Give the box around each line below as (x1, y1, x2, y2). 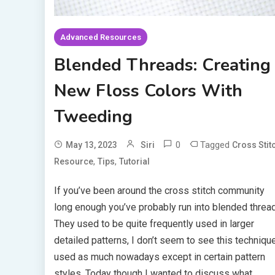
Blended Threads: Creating (53, 53, 271, 77)
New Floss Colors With (53, 79, 242, 103)
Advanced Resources (60, 32, 141, 42)
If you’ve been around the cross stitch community (53, 184, 265, 196)
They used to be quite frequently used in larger (53, 217, 254, 230)
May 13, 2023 (65, 139, 117, 150)
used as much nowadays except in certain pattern (53, 250, 265, 263)
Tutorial (118, 156, 150, 166)
